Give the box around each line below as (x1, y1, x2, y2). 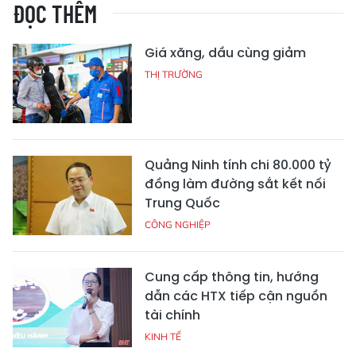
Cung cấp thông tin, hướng (145, 268, 319, 287)
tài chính (145, 306, 200, 325)
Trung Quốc (145, 194, 220, 213)
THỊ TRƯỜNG (145, 68, 203, 81)
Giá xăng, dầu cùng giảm (145, 44, 306, 63)
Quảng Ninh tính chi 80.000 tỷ (145, 156, 331, 175)
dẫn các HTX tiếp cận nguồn (145, 287, 327, 306)
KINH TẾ (145, 331, 181, 343)
